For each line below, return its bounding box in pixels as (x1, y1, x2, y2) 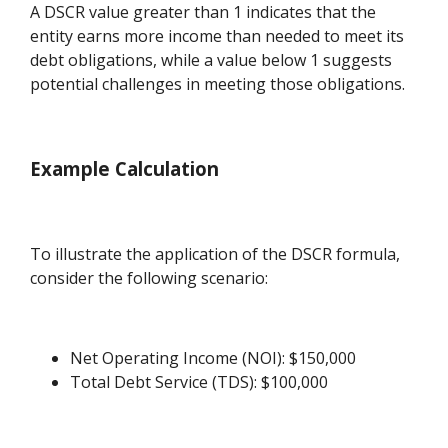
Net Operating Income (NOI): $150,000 (70, 346, 357, 369)
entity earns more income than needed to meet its (30, 25, 405, 48)
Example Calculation (30, 156, 220, 182)
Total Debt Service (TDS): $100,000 (70, 370, 329, 393)
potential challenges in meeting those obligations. (30, 73, 406, 96)
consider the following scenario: (30, 266, 269, 289)
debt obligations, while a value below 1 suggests (30, 49, 393, 72)
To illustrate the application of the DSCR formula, (30, 242, 401, 265)
